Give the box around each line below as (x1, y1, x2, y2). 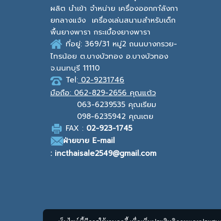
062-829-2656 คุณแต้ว (74, 87, 156, 98)
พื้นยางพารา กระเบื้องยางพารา (50, 27, 150, 37)
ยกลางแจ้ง (50, 15, 89, 26)
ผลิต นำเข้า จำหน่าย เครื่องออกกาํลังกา (50, 3, 178, 14)
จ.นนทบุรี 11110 (50, 63, 100, 74)
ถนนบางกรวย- (129, 38, 177, 49)
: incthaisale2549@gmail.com (50, 147, 156, 159)
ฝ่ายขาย (63, 135, 89, 147)
